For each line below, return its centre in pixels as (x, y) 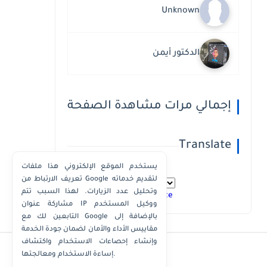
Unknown (181, 11)
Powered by (91, 196)
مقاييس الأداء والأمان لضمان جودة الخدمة (89, 230)
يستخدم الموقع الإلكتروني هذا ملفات (89, 167)
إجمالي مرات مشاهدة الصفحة (149, 107)
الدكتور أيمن (176, 53)
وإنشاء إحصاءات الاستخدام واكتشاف (89, 242)
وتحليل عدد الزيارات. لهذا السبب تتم (89, 192)
